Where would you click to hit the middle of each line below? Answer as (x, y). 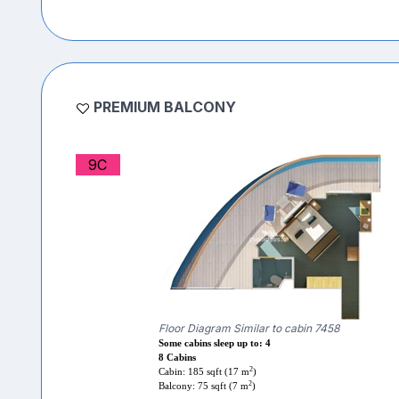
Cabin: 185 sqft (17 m (204, 372)
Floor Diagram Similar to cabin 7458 (248, 329)
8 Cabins (177, 358)
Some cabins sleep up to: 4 (214, 344)
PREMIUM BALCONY (164, 107)
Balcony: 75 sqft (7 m (203, 387)
